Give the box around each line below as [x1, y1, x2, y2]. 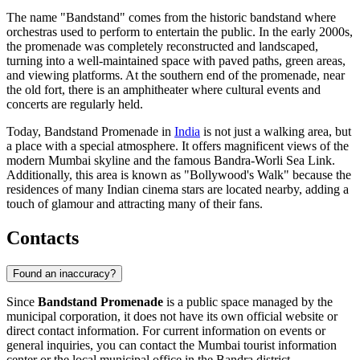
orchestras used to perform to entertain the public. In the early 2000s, [6, 25, 353, 39]
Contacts [6, 227, 79, 249]
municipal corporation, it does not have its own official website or [6, 309, 337, 323]
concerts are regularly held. [6, 97, 143, 112]
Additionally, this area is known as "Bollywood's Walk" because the [6, 168, 351, 182]
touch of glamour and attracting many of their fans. [6, 197, 263, 211]
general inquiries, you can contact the [6, 337, 198, 352]
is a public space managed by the [163, 294, 333, 309]
